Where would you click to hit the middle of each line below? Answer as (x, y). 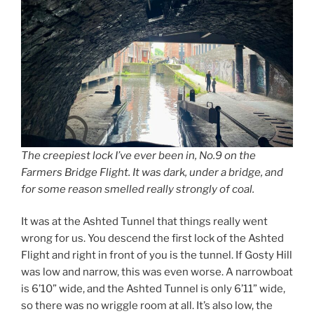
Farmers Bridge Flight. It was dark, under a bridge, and (152, 172)
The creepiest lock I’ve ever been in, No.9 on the (138, 155)
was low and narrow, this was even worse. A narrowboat (157, 272)
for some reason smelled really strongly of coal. (138, 189)
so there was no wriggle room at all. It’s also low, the (147, 306)
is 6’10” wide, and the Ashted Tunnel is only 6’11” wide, (153, 289)
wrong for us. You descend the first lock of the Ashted (152, 239)
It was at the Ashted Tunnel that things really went (144, 222)
